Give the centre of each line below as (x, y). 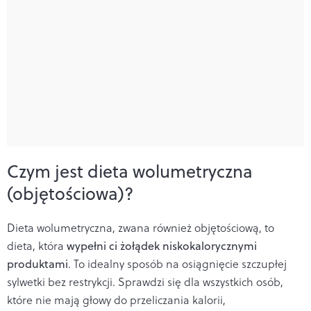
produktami (37, 264)
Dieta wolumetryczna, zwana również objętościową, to (141, 228)
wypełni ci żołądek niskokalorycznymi (162, 246)
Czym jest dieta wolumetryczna (130, 171)
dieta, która (37, 246)
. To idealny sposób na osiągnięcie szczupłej (177, 264)
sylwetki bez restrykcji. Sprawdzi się (94, 282)
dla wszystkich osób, (234, 282)
